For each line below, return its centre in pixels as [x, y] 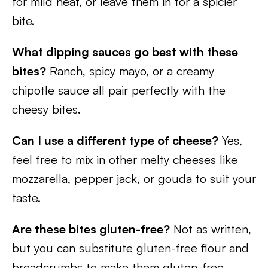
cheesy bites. [46, 109]
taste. [26, 198]
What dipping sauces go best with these [125, 52]
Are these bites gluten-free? [91, 229]
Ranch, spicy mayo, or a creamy [130, 71]
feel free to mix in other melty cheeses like [125, 159]
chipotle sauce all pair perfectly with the [119, 90]
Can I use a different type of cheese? [115, 140]
